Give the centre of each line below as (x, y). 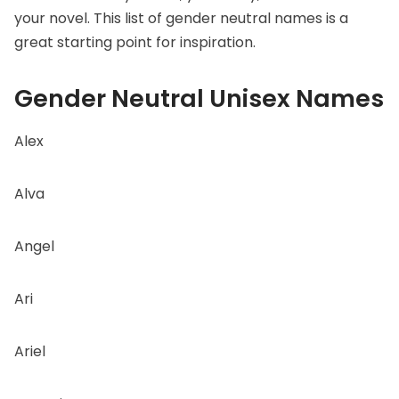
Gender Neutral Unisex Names (199, 98)
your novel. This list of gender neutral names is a (181, 18)
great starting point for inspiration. (135, 42)
